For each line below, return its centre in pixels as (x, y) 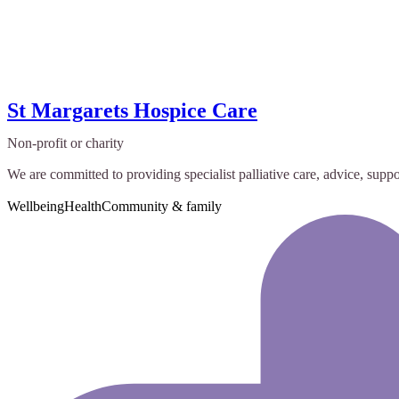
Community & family (162, 206)
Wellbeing (36, 206)
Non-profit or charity (65, 142)
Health (83, 206)
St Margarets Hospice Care (132, 110)
